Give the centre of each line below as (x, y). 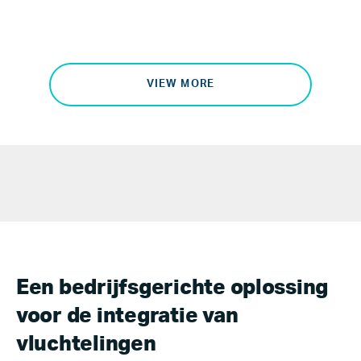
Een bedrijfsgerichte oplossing (172, 288)
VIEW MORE (180, 84)
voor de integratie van (127, 316)
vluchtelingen (86, 344)
